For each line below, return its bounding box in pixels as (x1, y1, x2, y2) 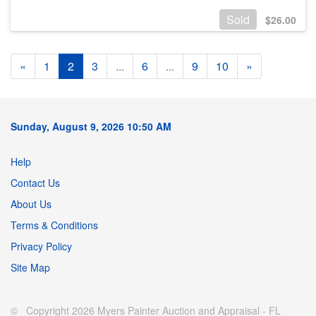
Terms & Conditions (11, 217, 98, 232)
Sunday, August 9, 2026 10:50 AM (11, 119, 171, 133)
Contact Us (11, 175, 60, 190)
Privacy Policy (11, 238, 72, 253)
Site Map (11, 260, 50, 274)
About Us (11, 196, 51, 211)
